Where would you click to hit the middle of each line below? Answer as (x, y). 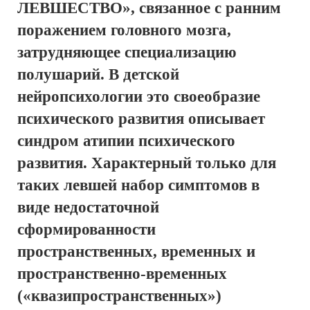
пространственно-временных (122, 274)
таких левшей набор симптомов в (138, 185)
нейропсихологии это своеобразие (139, 97)
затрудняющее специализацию (127, 52)
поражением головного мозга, (124, 30)
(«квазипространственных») (119, 296)
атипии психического (159, 141)
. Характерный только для (180, 163)
